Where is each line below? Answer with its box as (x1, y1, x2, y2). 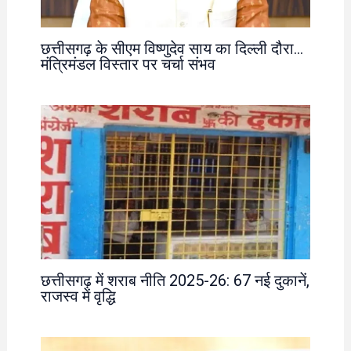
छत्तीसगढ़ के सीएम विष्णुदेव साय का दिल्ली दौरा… (40, 38, 303, 58)
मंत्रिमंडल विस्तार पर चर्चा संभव (40, 54, 215, 74)
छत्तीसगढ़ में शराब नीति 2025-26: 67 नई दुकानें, (40, 270, 309, 290)
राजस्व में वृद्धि (40, 286, 116, 306)
